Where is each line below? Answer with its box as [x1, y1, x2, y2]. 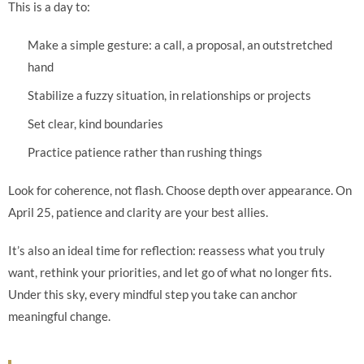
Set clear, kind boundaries [28, 116, 163, 131]
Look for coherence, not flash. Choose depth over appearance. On [8, 183, 352, 197]
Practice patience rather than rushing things [28, 145, 262, 159]
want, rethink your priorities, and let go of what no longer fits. [8, 265, 331, 279]
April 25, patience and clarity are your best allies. [8, 205, 268, 219]
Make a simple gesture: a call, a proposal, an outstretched [28, 37, 332, 52]
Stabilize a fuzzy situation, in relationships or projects [28, 88, 311, 102]
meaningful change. [8, 309, 110, 323]
